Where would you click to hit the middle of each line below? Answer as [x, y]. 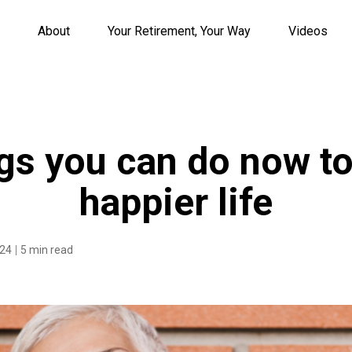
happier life [176, 202]
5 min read [46, 250]
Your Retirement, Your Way [179, 31]
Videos [308, 31]
